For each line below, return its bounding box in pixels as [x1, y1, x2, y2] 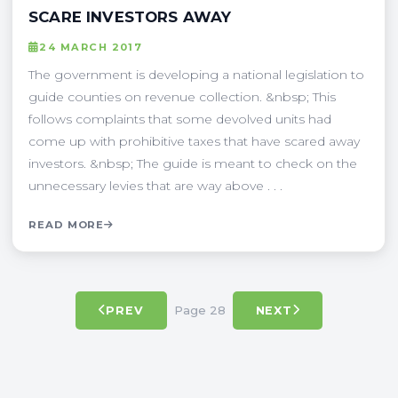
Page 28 [173, 303, 226, 318]
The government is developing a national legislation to [28, 66, 364, 83]
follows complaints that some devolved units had [28, 110, 331, 127]
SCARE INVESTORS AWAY [28, 7, 232, 26]
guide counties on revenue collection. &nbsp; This [28, 88, 336, 105]
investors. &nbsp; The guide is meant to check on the [28, 155, 357, 171]
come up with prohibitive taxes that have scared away [28, 132, 360, 149]
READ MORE [28, 218, 105, 231]
